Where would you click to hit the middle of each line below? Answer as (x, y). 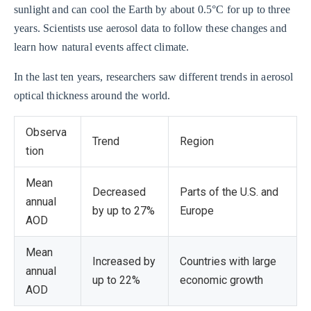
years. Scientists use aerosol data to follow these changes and (150, 28)
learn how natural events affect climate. (102, 47)
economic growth (221, 280)
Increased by (124, 262)
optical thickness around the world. (92, 96)
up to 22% (116, 280)
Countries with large (228, 262)
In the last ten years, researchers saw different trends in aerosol (154, 77)
